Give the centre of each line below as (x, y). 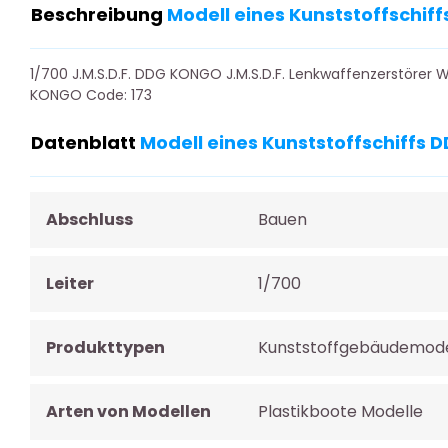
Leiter (70, 283)
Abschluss (89, 219)
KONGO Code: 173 (91, 95)
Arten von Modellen (128, 411)
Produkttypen (105, 347)
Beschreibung (99, 14)
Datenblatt (85, 142)
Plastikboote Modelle (340, 411)
